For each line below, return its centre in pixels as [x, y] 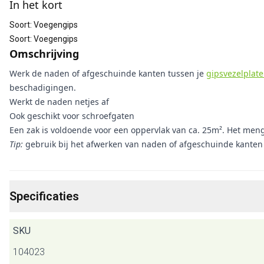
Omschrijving [44, 54]
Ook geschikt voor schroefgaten [72, 116]
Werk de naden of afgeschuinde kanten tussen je [108, 73]
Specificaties [44, 196]
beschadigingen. [43, 88]
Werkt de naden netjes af [59, 102]
